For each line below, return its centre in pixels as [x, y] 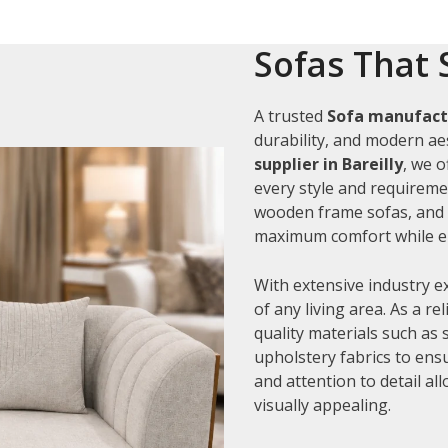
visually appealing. [322, 404]
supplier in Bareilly [328, 163]
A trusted [290, 115]
